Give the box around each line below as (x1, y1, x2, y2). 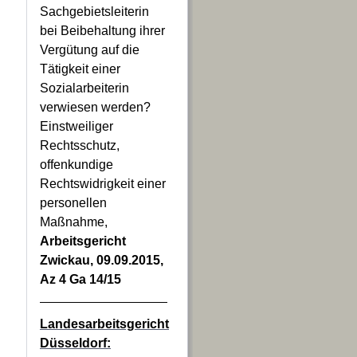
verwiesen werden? (40, 100, 151, 114)
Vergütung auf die (40, 43, 139, 57)
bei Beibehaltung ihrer (40, 24, 165, 37)
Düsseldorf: (40, 336, 111, 350)
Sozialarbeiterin (40, 81, 129, 95)
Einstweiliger (40, 120, 113, 133)
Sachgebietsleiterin (40, 5, 149, 18)
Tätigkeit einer (40, 62, 120, 76)
